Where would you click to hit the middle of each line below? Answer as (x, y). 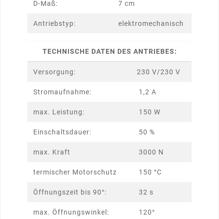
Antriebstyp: (55, 24)
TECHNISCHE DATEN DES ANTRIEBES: (109, 52)
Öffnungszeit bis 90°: (70, 192)
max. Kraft (52, 152)
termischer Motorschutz (75, 172)
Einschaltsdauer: (62, 132)
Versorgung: (55, 72)
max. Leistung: (59, 112)
